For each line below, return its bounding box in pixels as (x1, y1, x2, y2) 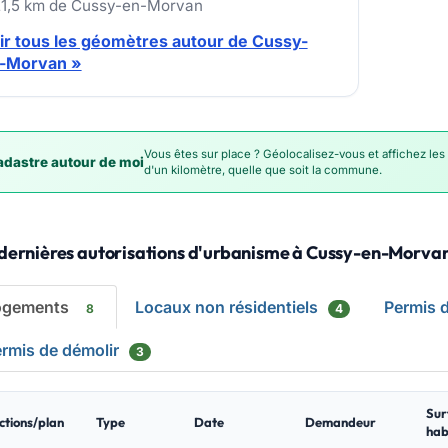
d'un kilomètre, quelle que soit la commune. (143, 163, 382, 177)
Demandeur (304, 414, 376, 431)
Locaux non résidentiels (134, 297, 322, 317)
